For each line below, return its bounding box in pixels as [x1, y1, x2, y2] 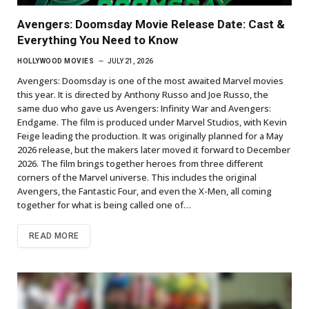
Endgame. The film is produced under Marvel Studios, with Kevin [17, 115, 287, 128]
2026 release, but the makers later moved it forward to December [17, 143, 290, 156]
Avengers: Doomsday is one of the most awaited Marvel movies [17, 74, 283, 87]
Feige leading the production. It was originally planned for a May [17, 129, 283, 142]
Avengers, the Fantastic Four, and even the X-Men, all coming [17, 184, 272, 197]
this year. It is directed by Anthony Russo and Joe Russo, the [17, 88, 268, 101]
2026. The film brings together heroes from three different [17, 157, 263, 170]
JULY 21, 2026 [108, 57, 153, 65]
